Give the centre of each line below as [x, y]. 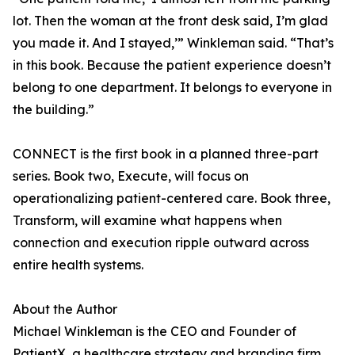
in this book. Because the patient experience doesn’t [172, 65]
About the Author [65, 309]
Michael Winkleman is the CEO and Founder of [155, 332]
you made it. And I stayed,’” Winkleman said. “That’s [173, 43]
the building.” [53, 110]
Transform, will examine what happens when [147, 221]
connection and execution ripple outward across [161, 243]
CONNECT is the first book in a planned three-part [166, 154]
